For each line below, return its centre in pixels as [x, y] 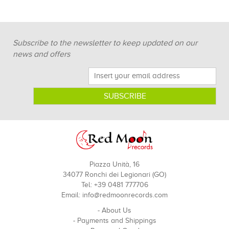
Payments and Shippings [117, 221]
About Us [117, 211]
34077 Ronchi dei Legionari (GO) [114, 175]
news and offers [41, 54]
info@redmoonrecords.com [125, 195]
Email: [72, 195]
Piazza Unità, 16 [114, 165]
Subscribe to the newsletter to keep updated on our [105, 43]
